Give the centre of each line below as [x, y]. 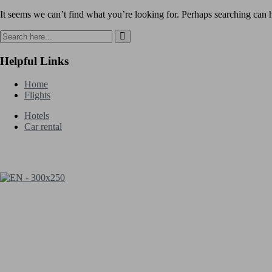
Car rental [43, 127]
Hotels [37, 116]
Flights [37, 95]
